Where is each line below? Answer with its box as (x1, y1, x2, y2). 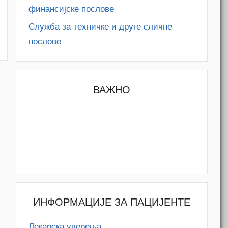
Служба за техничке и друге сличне (28, 22, 173, 32)
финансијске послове (28, 4, 115, 14)
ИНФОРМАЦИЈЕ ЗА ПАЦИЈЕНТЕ (33, 196, 191, 208)
